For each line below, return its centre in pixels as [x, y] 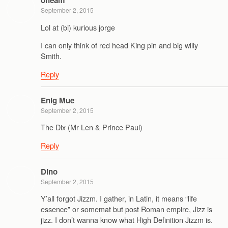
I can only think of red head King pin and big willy [119, 45]
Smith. [51, 56]
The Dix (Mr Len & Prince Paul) [92, 127]
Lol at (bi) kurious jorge [78, 27]
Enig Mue [58, 100]
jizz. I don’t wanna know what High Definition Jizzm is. [127, 220]
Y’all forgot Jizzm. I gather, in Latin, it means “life [119, 198]
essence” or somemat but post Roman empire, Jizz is [126, 209]
